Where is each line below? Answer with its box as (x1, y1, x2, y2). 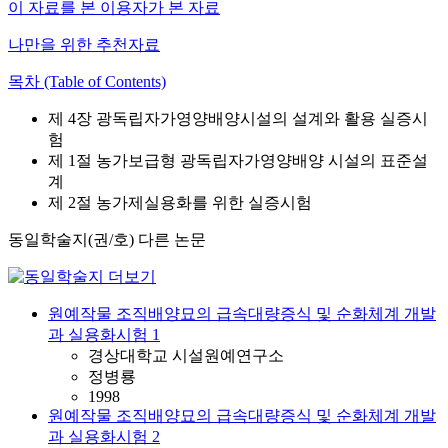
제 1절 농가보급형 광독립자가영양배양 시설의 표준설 (48, 152, 428, 169)
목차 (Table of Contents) (8, 73, 166, 90)
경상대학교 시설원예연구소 (88, 347, 284, 364)
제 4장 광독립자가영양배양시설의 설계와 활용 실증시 (48, 110, 428, 127)
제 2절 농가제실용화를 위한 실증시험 (48, 194, 312, 211)
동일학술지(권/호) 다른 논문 (8, 231, 206, 248)
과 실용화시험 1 (48, 326, 160, 343)
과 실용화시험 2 (48, 428, 160, 445)
